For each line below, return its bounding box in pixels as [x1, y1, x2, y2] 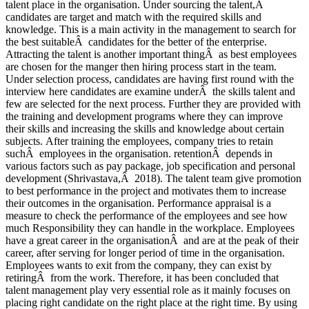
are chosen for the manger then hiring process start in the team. [6, 61, 277, 73]
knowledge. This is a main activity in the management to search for [6, 23, 296, 36]
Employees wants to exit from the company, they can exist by [6, 259, 272, 272]
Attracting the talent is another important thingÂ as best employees [6, 48, 297, 61]
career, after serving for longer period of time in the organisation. [6, 247, 285, 259]
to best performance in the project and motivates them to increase [6, 185, 286, 197]
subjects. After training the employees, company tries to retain [6, 135, 273, 148]
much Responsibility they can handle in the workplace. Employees [6, 222, 295, 235]
